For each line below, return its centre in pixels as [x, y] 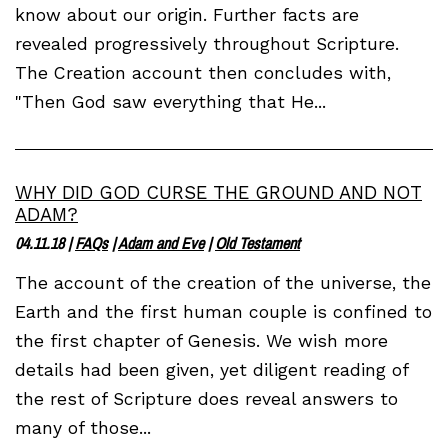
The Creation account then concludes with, [203, 72]
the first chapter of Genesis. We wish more [201, 340]
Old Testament [257, 242]
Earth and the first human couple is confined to [223, 311]
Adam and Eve [161, 242]
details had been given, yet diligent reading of [211, 369]
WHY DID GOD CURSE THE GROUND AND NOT [218, 192]
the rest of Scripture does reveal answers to [206, 398]
